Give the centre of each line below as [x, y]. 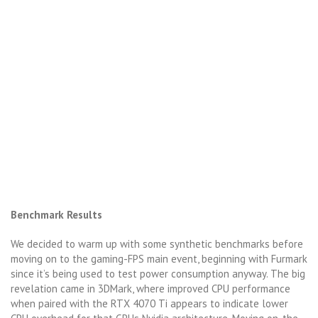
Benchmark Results [56, 214]
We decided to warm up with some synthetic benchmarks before [157, 243]
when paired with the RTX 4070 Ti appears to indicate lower [149, 303]
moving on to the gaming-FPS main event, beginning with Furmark [159, 258]
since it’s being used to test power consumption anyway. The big [158, 273]
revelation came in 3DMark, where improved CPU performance [150, 288]
